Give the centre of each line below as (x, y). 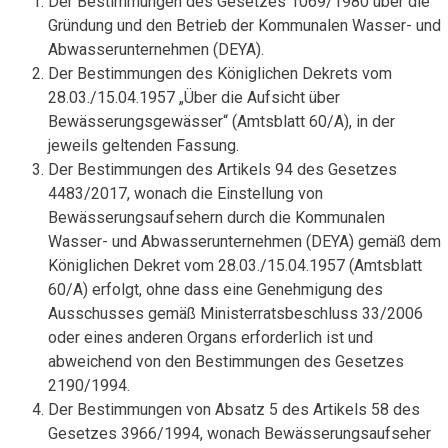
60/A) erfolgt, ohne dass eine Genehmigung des (215, 289)
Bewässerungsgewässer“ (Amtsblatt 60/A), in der (221, 121)
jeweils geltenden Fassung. (143, 145)
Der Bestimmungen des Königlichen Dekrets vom (220, 73)
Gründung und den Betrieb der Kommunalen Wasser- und (244, 25)
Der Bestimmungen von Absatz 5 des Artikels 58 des (234, 409)
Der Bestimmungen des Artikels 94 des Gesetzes (222, 169)
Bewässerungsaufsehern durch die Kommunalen (216, 217)
